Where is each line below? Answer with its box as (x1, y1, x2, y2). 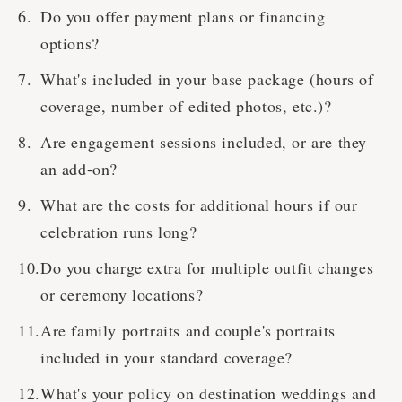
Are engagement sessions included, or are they (40, 131, 368, 153)
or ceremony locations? (40, 284, 204, 306)
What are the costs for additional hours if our (40, 194, 358, 216)
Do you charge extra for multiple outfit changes (40, 257, 374, 279)
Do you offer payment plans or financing (40, 5, 326, 28)
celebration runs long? (40, 221, 197, 243)
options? (40, 32, 100, 55)
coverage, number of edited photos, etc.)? (40, 95, 332, 118)
